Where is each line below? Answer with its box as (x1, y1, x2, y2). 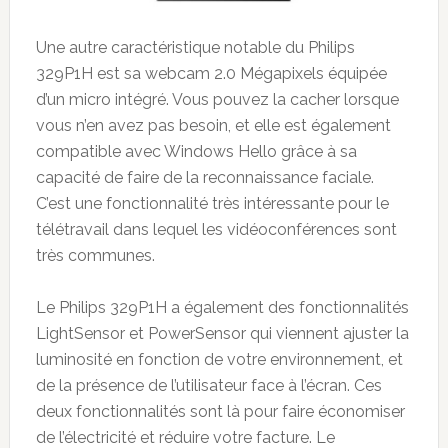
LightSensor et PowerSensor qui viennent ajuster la (35, 323, 409, 343)
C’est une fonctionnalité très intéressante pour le (35, 193, 389, 213)
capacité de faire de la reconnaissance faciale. (35, 167, 374, 187)
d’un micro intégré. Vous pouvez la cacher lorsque (35, 89, 399, 109)
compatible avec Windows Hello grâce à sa (35, 141, 357, 161)
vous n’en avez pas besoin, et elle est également (35, 115, 391, 135)
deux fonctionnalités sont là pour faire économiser (35, 401, 405, 421)
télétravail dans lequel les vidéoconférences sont (35, 219, 397, 239)
